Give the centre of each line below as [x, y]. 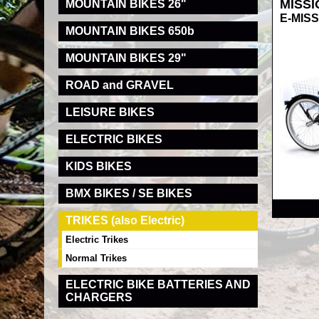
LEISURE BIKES [110, 112]
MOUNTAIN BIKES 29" [126, 58]
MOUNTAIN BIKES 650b [130, 31]
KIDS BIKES [99, 166]
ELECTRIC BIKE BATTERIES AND [158, 284]
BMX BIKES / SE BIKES [129, 193]
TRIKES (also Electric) [125, 220]
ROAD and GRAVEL [120, 85]
